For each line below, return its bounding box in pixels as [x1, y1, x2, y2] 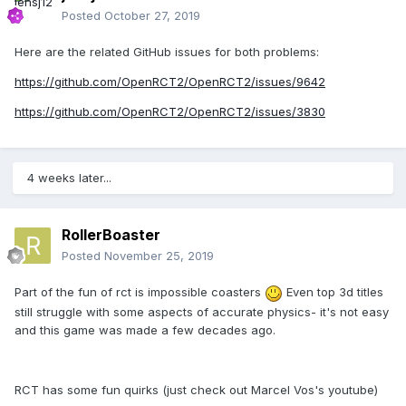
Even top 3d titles [283, 285, 383, 300]
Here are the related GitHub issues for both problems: [14, 44, 319, 60]
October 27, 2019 [104, 8, 200, 24]
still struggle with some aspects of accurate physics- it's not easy [14, 304, 389, 319]
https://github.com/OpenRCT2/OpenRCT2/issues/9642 [14, 74, 325, 90]
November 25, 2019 [104, 248, 214, 264]
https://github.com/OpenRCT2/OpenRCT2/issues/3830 [14, 104, 325, 120]
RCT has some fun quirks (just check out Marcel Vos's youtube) [14, 382, 378, 397]
